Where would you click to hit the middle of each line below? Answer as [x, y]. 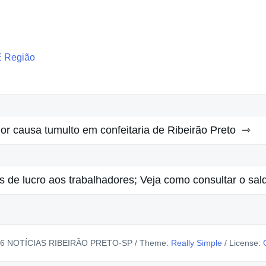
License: [245, 243]
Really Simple [197, 243]
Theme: [154, 243]
